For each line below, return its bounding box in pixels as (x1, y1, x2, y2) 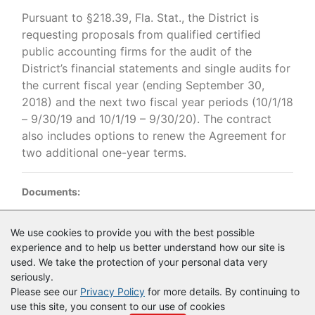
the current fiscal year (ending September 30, (22, 78, 264, 92)
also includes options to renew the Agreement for (22, 129, 286, 143)
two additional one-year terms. (22, 146, 186, 160)
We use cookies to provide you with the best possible (11, 226, 255, 238)
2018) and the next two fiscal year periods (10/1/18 (22, 95, 293, 109)
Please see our (11, 285, 80, 297)
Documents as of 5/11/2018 (31, 220, 134, 230)
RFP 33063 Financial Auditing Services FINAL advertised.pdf (31, 250, 250, 259)
